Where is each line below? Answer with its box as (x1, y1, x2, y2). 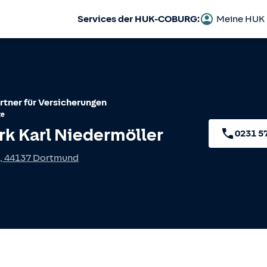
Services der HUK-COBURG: (77, 14, 200, 24)
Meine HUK (216, 14, 265, 24)
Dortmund (33, 153, 79, 163)
